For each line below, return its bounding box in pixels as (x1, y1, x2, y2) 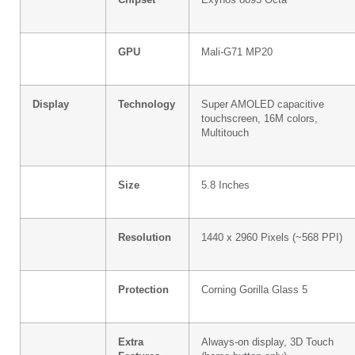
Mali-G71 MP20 (201, 46, 273, 58)
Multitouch (201, 127, 249, 139)
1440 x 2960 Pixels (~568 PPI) (201, 231, 342, 243)
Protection (118, 284, 169, 296)
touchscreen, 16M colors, (201, 113, 318, 124)
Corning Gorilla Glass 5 (201, 284, 307, 296)
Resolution (118, 231, 171, 243)
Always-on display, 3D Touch (201, 336, 334, 348)
